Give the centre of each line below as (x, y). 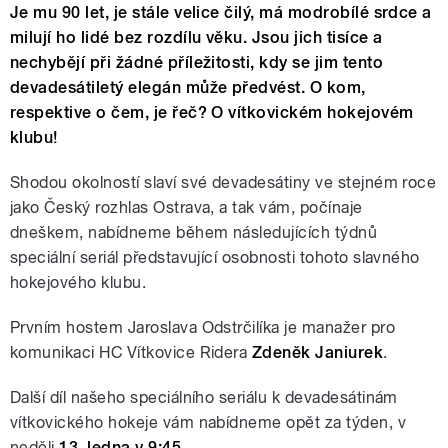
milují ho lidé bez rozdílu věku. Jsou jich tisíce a (196, 38)
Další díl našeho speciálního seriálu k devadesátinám (204, 398)
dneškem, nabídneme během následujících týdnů (194, 233)
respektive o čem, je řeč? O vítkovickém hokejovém (212, 113)
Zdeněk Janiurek (317, 353)
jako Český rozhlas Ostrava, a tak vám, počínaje (186, 208)
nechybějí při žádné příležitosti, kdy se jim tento (197, 63)
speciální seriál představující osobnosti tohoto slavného (215, 258)
